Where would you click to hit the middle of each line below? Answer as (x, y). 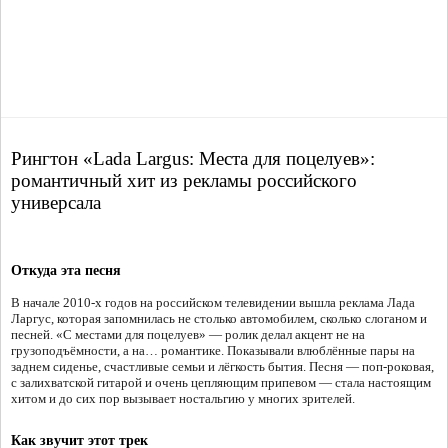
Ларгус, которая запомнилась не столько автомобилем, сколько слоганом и (219, 319)
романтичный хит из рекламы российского (184, 181)
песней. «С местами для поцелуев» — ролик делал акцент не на (188, 335)
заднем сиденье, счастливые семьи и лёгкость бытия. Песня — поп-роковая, (222, 367)
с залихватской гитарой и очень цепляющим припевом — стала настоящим (221, 383)
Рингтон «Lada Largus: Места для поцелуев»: (193, 159)
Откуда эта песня (66, 271)
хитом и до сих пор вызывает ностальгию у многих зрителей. (183, 399)
